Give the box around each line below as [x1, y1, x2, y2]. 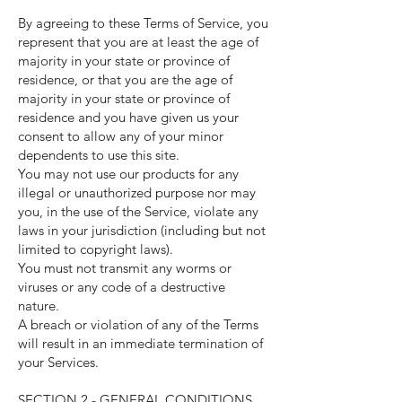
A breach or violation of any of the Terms [18, 316, 258, 333]
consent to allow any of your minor [18, 127, 223, 144]
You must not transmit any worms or [18, 259, 232, 276]
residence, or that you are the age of [18, 71, 232, 88]
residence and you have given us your [18, 109, 239, 126]
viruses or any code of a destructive [18, 278, 225, 295]
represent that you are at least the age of [18, 33, 258, 50]
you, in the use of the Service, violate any [18, 203, 258, 220]
